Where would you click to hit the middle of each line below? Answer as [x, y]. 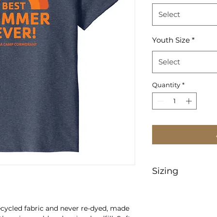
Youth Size [171, 40]
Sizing [165, 171]
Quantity [166, 85]
